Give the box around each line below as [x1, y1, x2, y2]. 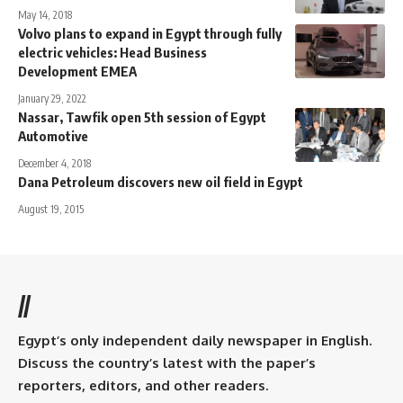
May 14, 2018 [18, 8, 72, 22]
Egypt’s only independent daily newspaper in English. [18, 332, 372, 350]
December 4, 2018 [18, 157, 91, 171]
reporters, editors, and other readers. [18, 377, 268, 395]
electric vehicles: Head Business [18, 44, 207, 61]
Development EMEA [18, 63, 137, 80]
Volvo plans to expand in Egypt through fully [18, 25, 282, 42]
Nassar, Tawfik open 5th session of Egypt [18, 109, 266, 126]
